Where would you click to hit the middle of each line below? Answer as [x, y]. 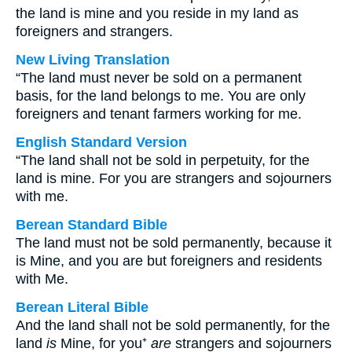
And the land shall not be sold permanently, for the [173, 325]
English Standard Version [101, 142]
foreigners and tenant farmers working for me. [159, 114]
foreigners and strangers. [94, 31]
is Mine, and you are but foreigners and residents [169, 261]
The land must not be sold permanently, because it [174, 243]
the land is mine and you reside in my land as [157, 13]
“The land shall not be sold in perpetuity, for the [163, 160]
